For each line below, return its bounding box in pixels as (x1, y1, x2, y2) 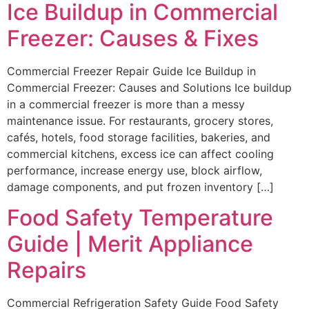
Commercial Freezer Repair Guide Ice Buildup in (7, 63, 256, 78)
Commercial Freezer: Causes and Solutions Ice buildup (7, 80, 292, 94)
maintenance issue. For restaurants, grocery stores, (7, 113, 273, 128)
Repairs (7, 257, 86, 284)
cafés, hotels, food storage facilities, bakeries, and (7, 130, 270, 144)
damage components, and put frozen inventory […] (7, 179, 274, 194)
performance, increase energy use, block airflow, (7, 163, 262, 177)
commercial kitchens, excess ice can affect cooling (7, 146, 274, 161)
